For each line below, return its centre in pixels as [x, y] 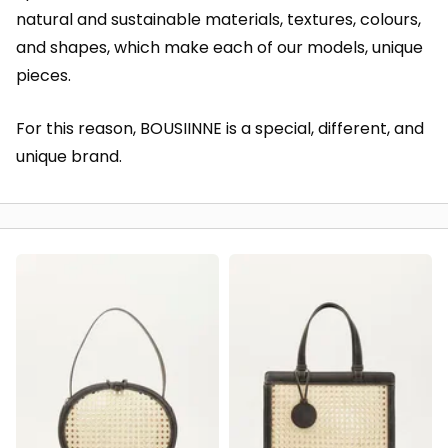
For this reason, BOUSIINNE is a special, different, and [220, 128]
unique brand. [69, 156]
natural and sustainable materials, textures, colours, [218, 20]
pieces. [43, 76]
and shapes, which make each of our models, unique [219, 48]
